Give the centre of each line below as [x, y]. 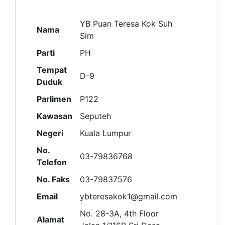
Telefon [52, 162]
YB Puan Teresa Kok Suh [126, 23]
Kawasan [54, 116]
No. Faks [53, 179]
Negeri [50, 133]
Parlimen [54, 99]
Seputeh [95, 116]
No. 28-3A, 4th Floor [119, 213]
